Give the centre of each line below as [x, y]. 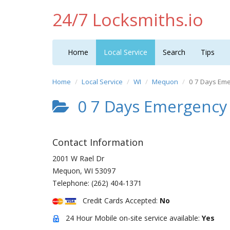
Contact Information [98, 142]
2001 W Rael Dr [78, 158]
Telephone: [72, 183]
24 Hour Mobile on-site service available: [131, 218]
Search [174, 52]
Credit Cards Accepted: [118, 200]
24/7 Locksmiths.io [128, 20]
